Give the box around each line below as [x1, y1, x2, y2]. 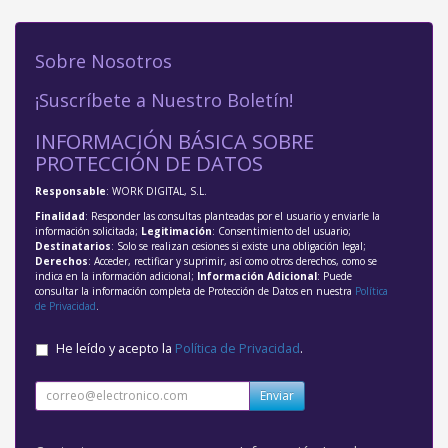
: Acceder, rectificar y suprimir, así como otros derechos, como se [88, 253, 377, 268]
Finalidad [35, 208, 85, 223]
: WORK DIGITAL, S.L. [106, 183, 207, 198]
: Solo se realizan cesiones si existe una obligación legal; [111, 238, 366, 253]
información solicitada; [35, 223, 141, 238]
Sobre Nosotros [35, 48, 172, 73]
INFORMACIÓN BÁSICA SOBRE [35, 126, 314, 155]
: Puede [317, 268, 352, 283]
